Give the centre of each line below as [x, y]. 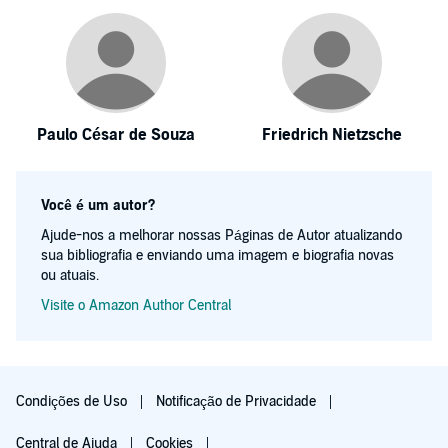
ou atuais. [70, 275]
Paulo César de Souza [116, 135]
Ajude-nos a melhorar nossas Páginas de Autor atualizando [221, 235]
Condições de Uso [73, 401]
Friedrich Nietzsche [332, 135]
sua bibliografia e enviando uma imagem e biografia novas [217, 255]
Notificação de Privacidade [238, 401]
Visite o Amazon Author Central [136, 305]
